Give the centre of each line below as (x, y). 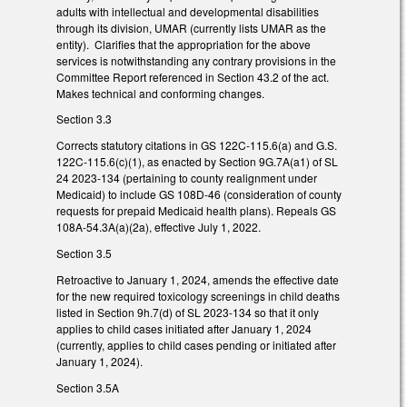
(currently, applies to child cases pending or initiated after (196, 344)
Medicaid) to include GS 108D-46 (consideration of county (199, 194)
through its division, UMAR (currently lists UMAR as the (191, 27)
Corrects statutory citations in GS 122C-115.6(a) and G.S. (197, 145)
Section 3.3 (84, 119)
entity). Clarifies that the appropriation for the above (184, 44)
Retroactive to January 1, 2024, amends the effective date (198, 279)
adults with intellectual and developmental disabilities (188, 11)
